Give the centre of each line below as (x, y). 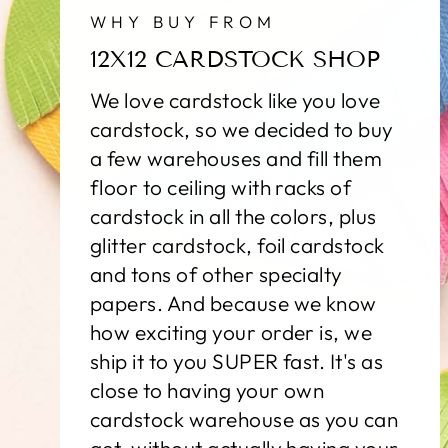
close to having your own (207, 390)
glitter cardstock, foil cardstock (237, 245)
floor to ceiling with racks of (221, 187)
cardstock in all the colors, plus (233, 216)
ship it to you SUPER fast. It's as (237, 361)
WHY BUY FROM (183, 22)
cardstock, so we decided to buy (242, 129)
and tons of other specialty (216, 274)
